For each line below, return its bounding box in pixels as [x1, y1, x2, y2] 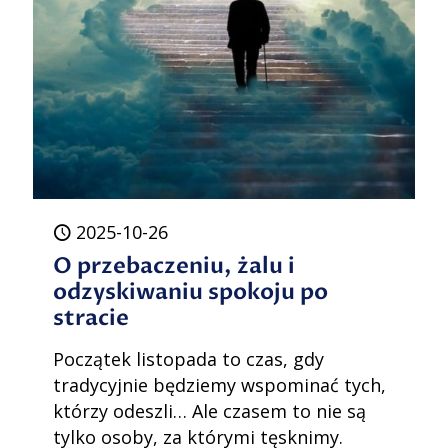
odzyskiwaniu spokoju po [53, 277, 328, 308]
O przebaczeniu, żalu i [53, 251, 295, 282]
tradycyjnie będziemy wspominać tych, [53, 373, 386, 398]
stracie [53, 303, 129, 334]
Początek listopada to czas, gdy [53, 347, 324, 372]
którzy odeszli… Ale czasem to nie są [53, 399, 366, 424]
